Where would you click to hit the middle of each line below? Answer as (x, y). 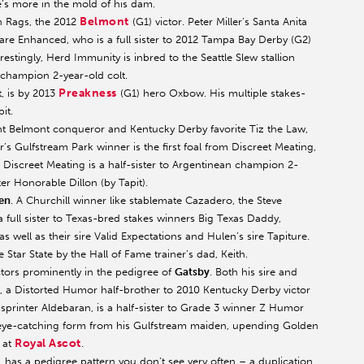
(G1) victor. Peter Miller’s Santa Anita (218, 22)
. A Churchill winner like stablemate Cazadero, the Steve (146, 201)
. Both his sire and (253, 272)
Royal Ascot (48, 344)
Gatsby (192, 272)
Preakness (88, 93)
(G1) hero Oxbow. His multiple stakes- (211, 93)
